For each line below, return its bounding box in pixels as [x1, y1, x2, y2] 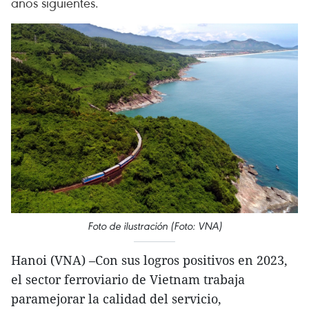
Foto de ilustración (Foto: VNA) [87, 219, 222, 233]
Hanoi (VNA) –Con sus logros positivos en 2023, [11, 252, 288, 269]
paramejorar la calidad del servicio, [11, 290, 221, 308]
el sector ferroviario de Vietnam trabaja [11, 271, 245, 288]
